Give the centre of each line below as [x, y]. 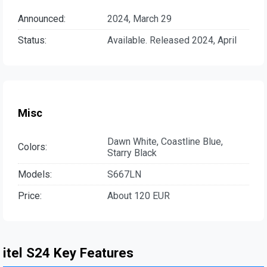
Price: [30, 195]
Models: [35, 174]
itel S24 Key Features [68, 252]
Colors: [32, 147]
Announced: [42, 19]
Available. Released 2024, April [172, 41]
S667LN [124, 174]
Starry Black [132, 153]
